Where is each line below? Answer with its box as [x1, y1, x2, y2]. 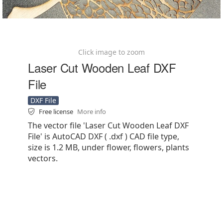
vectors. [28, 153, 58, 164]
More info [77, 107, 106, 116]
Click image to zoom [78, 47, 145, 57]
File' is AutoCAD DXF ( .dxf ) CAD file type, [28, 131, 179, 142]
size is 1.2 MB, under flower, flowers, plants [28, 142, 189, 153]
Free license [39, 107, 75, 116]
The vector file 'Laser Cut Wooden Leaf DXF [28, 120, 189, 131]
